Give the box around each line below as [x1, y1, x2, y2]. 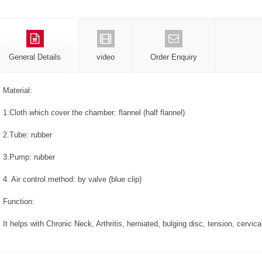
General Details [9, 52, 61, 61]
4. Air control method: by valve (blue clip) [3, 174, 142, 184]
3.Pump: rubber [3, 152, 55, 161]
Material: [3, 85, 32, 95]
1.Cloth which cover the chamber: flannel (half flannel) [3, 108, 185, 117]
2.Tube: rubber [3, 130, 52, 139]
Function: [3, 196, 35, 206]
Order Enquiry [150, 52, 197, 61]
